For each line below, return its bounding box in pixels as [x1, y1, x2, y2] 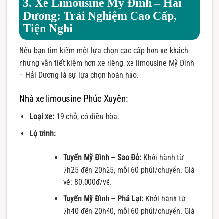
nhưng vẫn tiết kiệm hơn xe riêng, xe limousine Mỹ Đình [19, 58, 194, 67]
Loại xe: [29, 112, 54, 122]
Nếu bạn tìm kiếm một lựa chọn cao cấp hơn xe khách [19, 45, 188, 55]
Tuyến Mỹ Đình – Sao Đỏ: [63, 153, 141, 162]
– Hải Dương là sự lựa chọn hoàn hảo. [19, 70, 139, 80]
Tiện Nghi [23, 22, 73, 35]
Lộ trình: [29, 129, 56, 138]
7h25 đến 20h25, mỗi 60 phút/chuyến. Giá [63, 165, 195, 175]
